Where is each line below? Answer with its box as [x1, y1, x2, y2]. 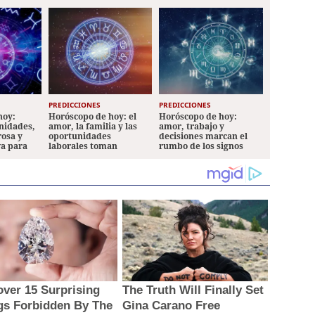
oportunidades [48, 130, 111, 142]
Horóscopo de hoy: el [48, 110, 136, 122]
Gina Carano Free [122, 299, 220, 313]
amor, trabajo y [159, 120, 225, 132]
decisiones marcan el [159, 130, 248, 142]
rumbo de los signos [159, 140, 244, 152]
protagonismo [48, 150, 108, 162]
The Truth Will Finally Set [122, 283, 264, 297]
